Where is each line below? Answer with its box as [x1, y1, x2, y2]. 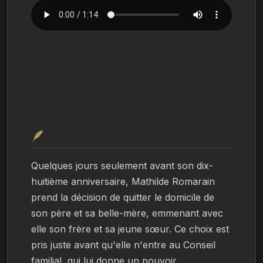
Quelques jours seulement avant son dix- [31, 160, 213, 171]
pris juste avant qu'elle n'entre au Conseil [31, 239, 215, 251]
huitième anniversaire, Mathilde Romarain [31, 176, 215, 187]
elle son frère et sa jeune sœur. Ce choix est [31, 223, 229, 235]
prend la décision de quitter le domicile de [31, 191, 214, 203]
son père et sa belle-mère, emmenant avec [31, 207, 223, 219]
